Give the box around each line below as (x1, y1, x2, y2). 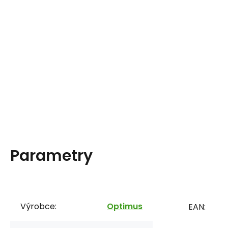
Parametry (10, 145, 93, 166)
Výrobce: (20, 200, 56, 212)
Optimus (107, 200, 142, 212)
